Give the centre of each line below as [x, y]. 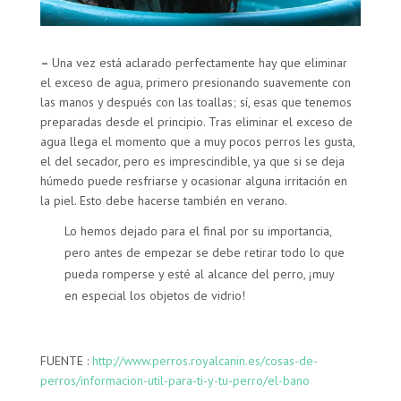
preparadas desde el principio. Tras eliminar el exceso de [197, 121]
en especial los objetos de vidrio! [155, 296]
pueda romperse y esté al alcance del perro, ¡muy [200, 274]
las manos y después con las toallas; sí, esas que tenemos [196, 102]
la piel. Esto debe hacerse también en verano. [164, 200]
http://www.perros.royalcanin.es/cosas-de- [205, 361]
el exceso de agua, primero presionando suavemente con [196, 82]
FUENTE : [67, 361]
